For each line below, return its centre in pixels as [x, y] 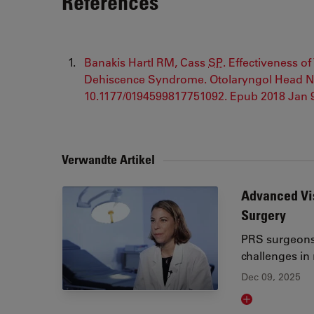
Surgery [264, 215]
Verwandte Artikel [110, 159]
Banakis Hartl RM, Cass [146, 62]
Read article [273, 302]
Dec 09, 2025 [271, 277]
